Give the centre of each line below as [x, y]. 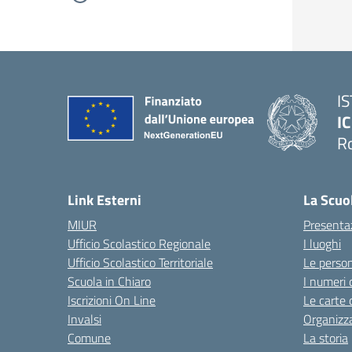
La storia [326, 338]
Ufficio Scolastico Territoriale [140, 262]
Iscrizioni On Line [112, 300]
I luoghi [322, 244]
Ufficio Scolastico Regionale [139, 244]
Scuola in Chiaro [109, 281]
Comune [89, 338]
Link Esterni [104, 200]
